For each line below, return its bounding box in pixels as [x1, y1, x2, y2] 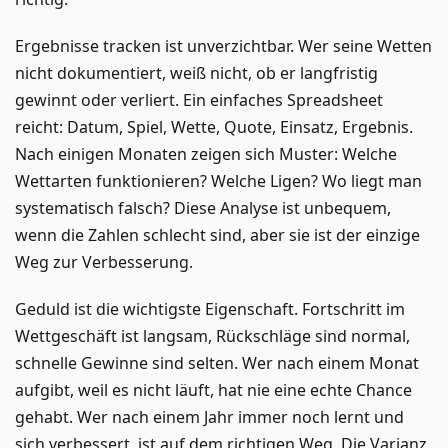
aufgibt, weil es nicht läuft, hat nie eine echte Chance [15, 378, 412, 401]
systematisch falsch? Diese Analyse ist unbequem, [15, 196, 391, 219]
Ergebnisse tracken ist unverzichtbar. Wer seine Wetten [15, 34, 432, 57]
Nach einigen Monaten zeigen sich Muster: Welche [15, 142, 397, 165]
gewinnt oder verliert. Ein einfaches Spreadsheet [15, 88, 383, 111]
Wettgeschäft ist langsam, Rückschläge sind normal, [15, 324, 410, 347]
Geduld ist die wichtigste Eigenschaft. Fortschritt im [15, 297, 405, 320]
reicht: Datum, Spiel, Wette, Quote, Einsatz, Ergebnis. [15, 115, 413, 138]
